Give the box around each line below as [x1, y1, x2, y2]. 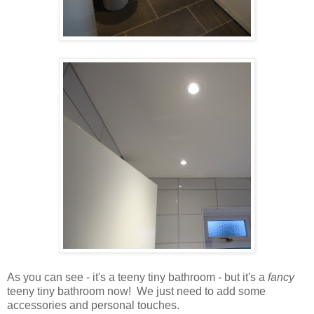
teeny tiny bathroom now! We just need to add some [7, 285, 266, 297]
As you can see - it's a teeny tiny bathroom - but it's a [7, 271, 268, 283]
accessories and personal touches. [7, 299, 179, 311]
